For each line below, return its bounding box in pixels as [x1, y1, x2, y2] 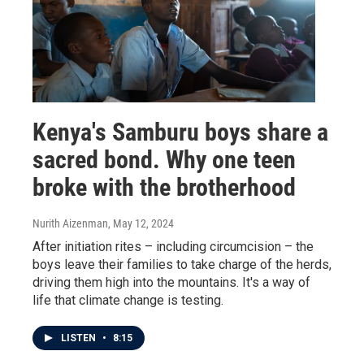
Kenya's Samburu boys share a [32, 118, 328, 147]
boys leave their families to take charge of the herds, [32, 257, 331, 273]
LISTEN [61, 332, 98, 344]
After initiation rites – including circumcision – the [32, 239, 314, 255]
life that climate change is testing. [32, 292, 223, 309]
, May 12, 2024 [108, 217, 174, 231]
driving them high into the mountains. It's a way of [32, 275, 310, 291]
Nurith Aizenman [32, 217, 108, 231]
